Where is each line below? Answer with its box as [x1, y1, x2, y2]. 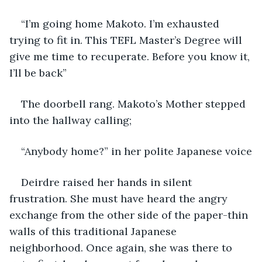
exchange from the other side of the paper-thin [9, 208, 251, 222]
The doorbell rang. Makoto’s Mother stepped [21, 96, 249, 111]
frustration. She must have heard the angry [9, 191, 230, 205]
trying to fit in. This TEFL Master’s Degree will [9, 33, 245, 47]
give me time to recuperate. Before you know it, [9, 49, 253, 63]
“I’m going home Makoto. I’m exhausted [21, 16, 222, 30]
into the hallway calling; [9, 113, 132, 127]
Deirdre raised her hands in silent [21, 175, 195, 189]
